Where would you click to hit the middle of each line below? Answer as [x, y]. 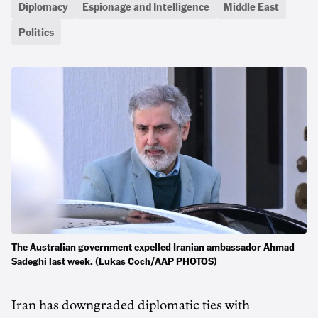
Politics [36, 32]
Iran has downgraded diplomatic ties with [131, 305]
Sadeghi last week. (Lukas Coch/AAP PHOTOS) [114, 261]
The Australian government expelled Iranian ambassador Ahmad [153, 246]
